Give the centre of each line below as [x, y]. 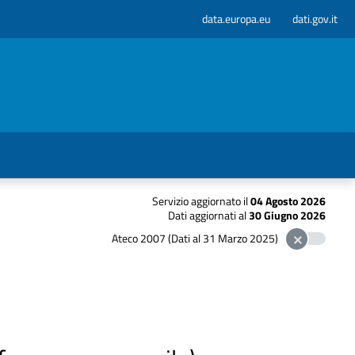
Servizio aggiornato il [201, 201]
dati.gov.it [315, 18]
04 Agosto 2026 [288, 201]
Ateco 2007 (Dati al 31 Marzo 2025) [195, 238]
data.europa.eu [236, 18]
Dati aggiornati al [208, 216]
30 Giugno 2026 [287, 216]
